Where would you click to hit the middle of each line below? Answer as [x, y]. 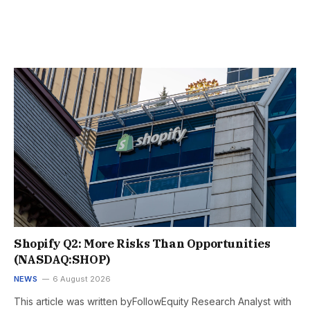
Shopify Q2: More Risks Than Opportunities [142, 243]
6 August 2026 [81, 279]
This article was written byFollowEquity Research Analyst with [153, 301]
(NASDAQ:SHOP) [62, 259]
